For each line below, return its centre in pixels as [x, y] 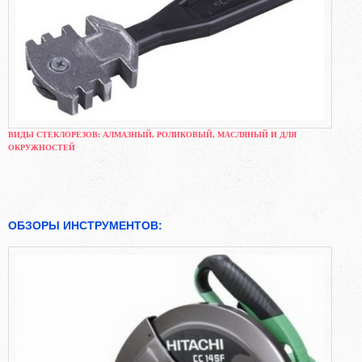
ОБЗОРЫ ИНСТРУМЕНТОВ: [85, 225]
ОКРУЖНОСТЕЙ [42, 147]
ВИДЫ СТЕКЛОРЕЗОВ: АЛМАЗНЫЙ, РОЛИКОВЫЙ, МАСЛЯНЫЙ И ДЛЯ [152, 134]
